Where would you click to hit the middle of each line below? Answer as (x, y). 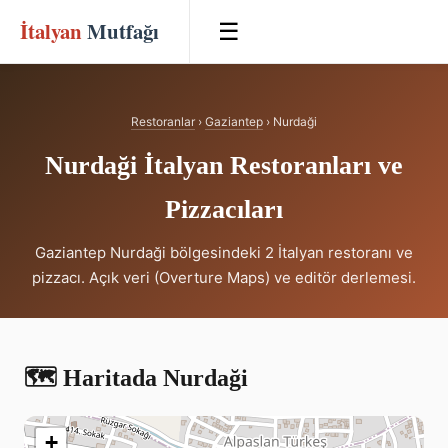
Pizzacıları (224, 209)
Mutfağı (120, 31)
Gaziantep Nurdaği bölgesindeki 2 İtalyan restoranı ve (224, 252)
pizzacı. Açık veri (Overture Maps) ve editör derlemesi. (224, 277)
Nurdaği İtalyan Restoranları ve (224, 165)
